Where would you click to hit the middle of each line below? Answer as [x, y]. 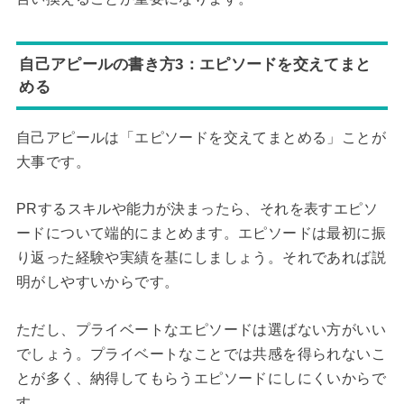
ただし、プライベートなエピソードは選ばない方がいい [201, 329]
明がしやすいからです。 [97, 282]
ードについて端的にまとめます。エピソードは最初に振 [201, 234]
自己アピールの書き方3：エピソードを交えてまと [195, 64]
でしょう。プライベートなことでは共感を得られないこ [201, 353]
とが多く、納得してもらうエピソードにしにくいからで [201, 378]
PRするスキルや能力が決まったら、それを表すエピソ [197, 209]
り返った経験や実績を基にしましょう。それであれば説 [201, 258]
